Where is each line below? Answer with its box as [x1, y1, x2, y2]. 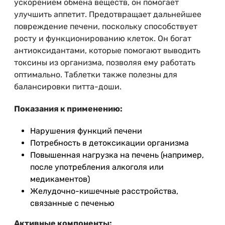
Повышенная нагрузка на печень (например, [30, 150, 204, 160]
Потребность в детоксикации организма [30, 138, 189, 148]
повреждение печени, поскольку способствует [14, 22, 197, 32]
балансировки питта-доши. [14, 82, 122, 92]
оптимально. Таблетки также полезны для [14, 70, 177, 80]
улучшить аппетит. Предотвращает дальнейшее [14, 10, 201, 20]
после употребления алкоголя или [30, 162, 164, 172]
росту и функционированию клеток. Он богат [14, 34, 191, 44]
